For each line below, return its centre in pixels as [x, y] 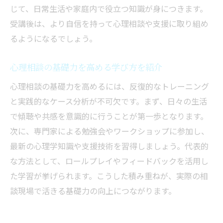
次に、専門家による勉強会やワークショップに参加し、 [110, 131]
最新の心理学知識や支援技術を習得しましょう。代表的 [109, 146]
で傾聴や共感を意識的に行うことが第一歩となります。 [109, 116]
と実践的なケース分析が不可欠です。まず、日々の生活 [109, 101]
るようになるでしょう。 [54, 39]
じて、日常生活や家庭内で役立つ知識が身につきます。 [109, 9]
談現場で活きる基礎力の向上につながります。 [93, 191]
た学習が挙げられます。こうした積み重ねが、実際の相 [109, 176]
